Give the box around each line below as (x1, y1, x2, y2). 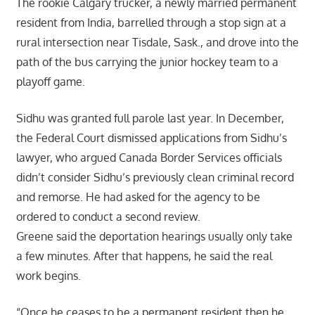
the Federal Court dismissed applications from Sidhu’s (15, 130, 287, 145)
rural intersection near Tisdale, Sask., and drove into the (15, 34, 299, 49)
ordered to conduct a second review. (15, 209, 200, 224)
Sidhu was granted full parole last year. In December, (15, 110, 284, 125)
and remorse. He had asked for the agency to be (15, 189, 260, 204)
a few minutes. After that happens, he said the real (15, 248, 272, 263)
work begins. (15, 268, 81, 283)
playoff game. (15, 74, 88, 89)
